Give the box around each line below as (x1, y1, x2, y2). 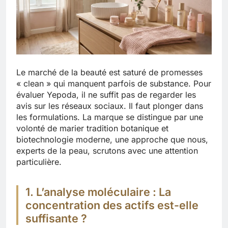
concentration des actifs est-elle (25, 198, 198, 212)
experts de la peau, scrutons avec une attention (16, 146, 198, 156)
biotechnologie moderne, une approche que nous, (16, 134, 208, 145)
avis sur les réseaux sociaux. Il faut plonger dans (16, 101, 203, 111)
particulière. (16, 157, 62, 167)
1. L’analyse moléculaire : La (25, 185, 171, 199)
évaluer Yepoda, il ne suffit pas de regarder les (16, 90, 196, 100)
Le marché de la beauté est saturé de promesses (16, 67, 203, 78)
